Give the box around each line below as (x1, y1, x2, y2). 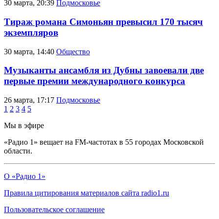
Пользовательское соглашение (4, 205, 105, 214)
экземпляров (4, 27, 58, 38)
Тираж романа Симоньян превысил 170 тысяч (4, 16, 203, 27)
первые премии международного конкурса (4, 76, 185, 87)
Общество (56, 47, 90, 56)
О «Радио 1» (4, 172, 45, 181)
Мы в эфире (4, 121, 44, 130)
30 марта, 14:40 (4, 47, 54, 56)
